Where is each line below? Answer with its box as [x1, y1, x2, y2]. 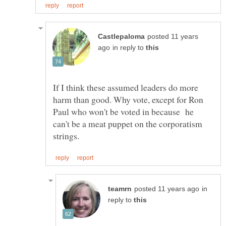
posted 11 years [147, 32, 198, 40]
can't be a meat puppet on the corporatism [53, 117, 202, 130]
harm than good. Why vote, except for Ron [53, 93, 203, 105]
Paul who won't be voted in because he [53, 105, 194, 118]
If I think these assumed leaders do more [53, 81, 198, 93]
